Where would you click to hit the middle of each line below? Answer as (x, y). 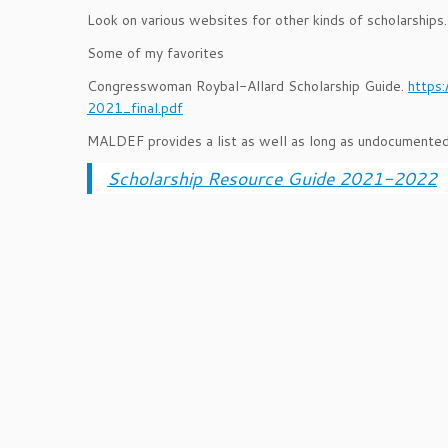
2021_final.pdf (135, 108)
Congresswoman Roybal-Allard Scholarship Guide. (247, 86)
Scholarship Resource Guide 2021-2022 (272, 178)
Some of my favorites (155, 53)
